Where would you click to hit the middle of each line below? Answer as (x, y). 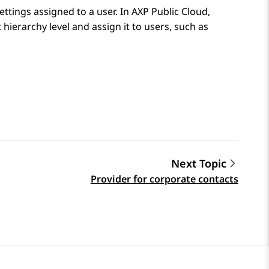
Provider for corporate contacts (164, 179)
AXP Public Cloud (170, 12)
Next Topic (198, 164)
